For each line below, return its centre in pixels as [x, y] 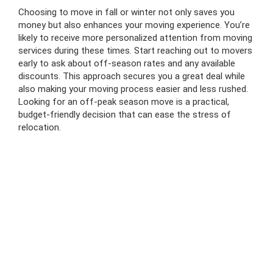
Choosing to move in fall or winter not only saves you [126, 12]
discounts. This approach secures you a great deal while [132, 76]
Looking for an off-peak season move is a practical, [124, 102]
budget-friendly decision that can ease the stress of [125, 115]
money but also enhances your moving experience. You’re [134, 25]
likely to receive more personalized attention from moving [135, 38]
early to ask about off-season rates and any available [127, 64]
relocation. [40, 128]
